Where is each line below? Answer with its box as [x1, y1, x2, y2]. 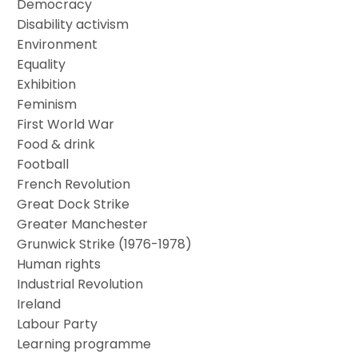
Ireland [17, 294, 62, 313]
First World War [17, 114, 115, 133]
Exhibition [17, 74, 77, 93]
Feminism [17, 94, 78, 113]
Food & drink [17, 134, 96, 153]
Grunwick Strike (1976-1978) [17, 234, 193, 253]
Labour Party [17, 314, 98, 333]
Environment [17, 34, 98, 54]
